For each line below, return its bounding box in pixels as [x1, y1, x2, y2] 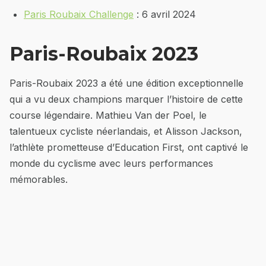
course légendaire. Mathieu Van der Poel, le [9, 109, 207, 121]
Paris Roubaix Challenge [24, 8, 134, 20]
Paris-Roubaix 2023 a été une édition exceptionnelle [9, 77, 243, 89]
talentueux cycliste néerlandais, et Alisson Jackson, [9, 125, 242, 137]
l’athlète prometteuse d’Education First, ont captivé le [9, 141, 248, 153]
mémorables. [9, 173, 68, 185]
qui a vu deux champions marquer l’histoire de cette [9, 93, 243, 105]
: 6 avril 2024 [134, 8, 196, 20]
